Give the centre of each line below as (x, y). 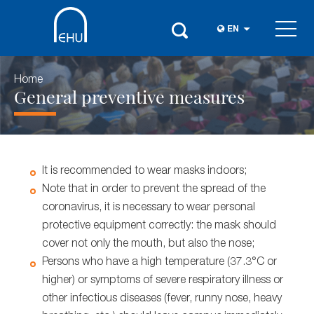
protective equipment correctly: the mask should (159, 226)
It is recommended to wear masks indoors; (144, 172)
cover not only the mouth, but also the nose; (148, 245)
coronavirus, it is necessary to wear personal (149, 208)
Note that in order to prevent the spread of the (154, 190)
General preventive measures (129, 96)
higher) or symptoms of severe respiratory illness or (163, 281)
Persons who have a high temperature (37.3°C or (159, 263)
